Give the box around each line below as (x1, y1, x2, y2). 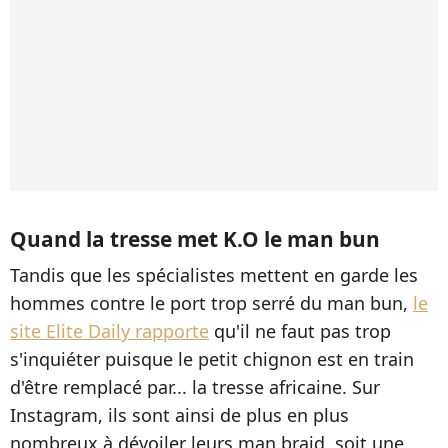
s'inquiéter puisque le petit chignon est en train (10, 346, 414, 371)
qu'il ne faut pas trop (209, 318, 391, 343)
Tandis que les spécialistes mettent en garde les (10, 262, 418, 287)
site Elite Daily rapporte (10, 318, 209, 343)
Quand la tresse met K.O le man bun (10, 224, 380, 253)
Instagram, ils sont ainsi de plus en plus (10, 402, 349, 427)
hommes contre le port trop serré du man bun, (10, 290, 413, 315)
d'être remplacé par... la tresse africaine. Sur (10, 374, 380, 399)
